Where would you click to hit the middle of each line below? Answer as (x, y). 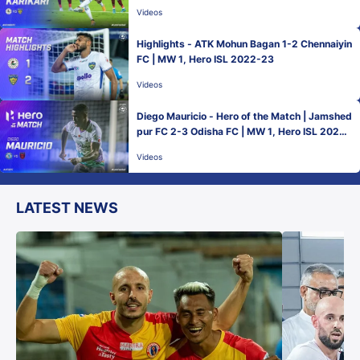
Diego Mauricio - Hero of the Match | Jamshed (244, 116)
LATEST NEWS (67, 208)
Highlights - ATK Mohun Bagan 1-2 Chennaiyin (244, 44)
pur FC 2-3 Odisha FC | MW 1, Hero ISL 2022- (243, 131)
